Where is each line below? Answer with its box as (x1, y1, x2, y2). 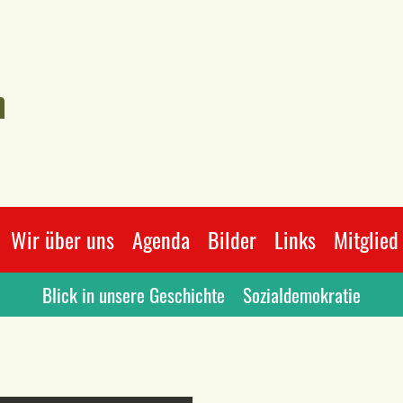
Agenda (131, 223, 190, 255)
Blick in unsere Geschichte (42, 281, 225, 309)
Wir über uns (10, 223, 114, 255)
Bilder (207, 223, 256, 255)
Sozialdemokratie (243, 281, 361, 309)
